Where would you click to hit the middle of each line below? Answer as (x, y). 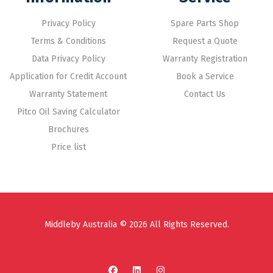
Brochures (68, 130)
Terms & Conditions (68, 41)
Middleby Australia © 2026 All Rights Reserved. (136, 225)
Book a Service (205, 77)
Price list (68, 147)
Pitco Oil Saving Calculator (68, 112)
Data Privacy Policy (68, 59)
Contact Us (205, 94)
